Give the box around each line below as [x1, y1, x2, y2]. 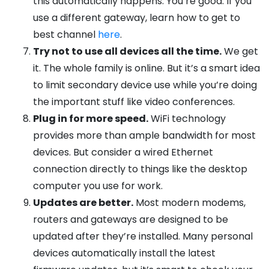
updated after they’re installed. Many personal [33, 229, 253, 244]
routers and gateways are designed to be [33, 213, 228, 227]
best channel [33, 28, 95, 42]
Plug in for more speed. [33, 112, 148, 126]
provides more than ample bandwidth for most [33, 128, 256, 143]
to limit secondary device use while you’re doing [33, 78, 257, 92]
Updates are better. [33, 196, 133, 210]
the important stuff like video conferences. [33, 95, 235, 109]
